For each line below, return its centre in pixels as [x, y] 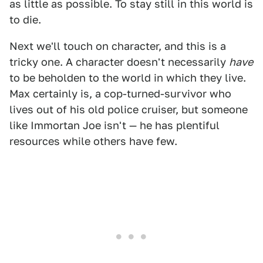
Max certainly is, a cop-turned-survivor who [120, 94]
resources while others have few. [93, 141]
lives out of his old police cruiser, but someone [129, 110]
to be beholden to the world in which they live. [128, 78]
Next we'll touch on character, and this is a [118, 46]
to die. [25, 20]
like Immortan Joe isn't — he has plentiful [114, 126]
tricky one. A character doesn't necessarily [119, 62]
